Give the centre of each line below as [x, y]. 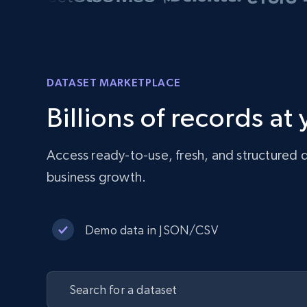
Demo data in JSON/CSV [151, 230]
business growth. [97, 177]
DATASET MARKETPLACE [114, 82]
